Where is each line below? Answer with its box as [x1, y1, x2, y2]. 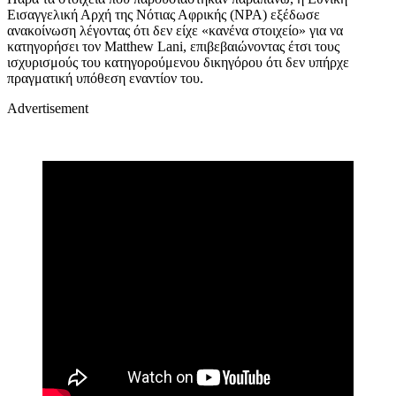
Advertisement [7, 100, 88, 116]
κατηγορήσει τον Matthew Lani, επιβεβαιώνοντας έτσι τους [7, 38, 339, 54]
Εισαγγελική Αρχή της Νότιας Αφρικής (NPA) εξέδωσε [7, 6, 320, 22]
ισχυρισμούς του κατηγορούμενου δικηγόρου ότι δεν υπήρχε [7, 54, 349, 70]
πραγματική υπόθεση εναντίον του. [7, 70, 203, 86]
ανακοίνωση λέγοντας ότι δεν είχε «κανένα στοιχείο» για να [7, 22, 343, 38]
